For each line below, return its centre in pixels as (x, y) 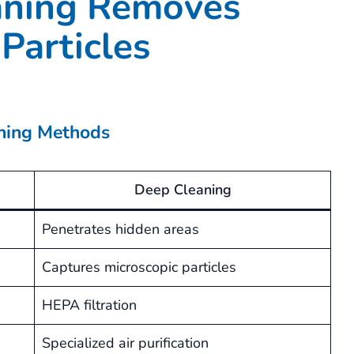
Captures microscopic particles (139, 267)
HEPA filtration (89, 305)
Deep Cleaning (183, 190)
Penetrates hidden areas (121, 230)
